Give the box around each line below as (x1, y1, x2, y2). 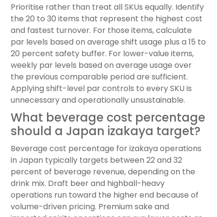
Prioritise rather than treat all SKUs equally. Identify (11, 1, 204, 13)
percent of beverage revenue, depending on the (11, 166, 195, 178)
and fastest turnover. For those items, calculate (11, 25, 192, 36)
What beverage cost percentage (11, 109, 205, 126)
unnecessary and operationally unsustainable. (11, 94, 185, 106)
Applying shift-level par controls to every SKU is (11, 83, 192, 94)
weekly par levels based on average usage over (11, 60, 192, 71)
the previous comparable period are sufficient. (11, 71, 188, 83)
